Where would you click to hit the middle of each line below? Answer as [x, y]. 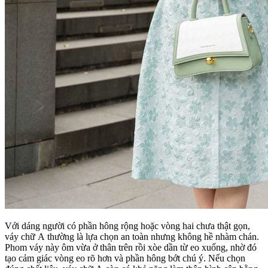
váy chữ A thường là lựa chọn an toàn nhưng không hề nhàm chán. [132, 236]
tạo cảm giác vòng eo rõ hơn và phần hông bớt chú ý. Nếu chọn [125, 258]
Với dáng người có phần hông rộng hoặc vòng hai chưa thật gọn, [127, 226]
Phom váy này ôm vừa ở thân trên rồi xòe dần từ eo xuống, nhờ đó [131, 247]
